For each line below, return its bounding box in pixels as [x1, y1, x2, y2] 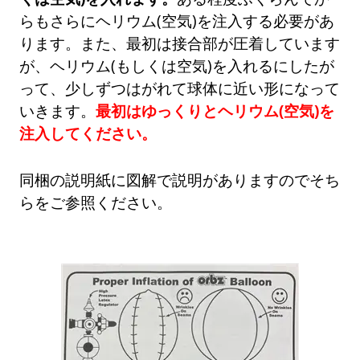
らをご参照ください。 [19, 192, 173, 213]
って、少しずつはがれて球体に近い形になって [19, 78, 341, 99]
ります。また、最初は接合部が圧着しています [19, 33, 341, 54]
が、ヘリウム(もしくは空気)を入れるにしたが [19, 55, 335, 76]
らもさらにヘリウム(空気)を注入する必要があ [19, 10, 335, 31]
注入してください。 [19, 123, 157, 144]
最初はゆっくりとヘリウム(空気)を [96, 100, 335, 121]
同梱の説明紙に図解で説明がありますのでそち [19, 170, 341, 190]
